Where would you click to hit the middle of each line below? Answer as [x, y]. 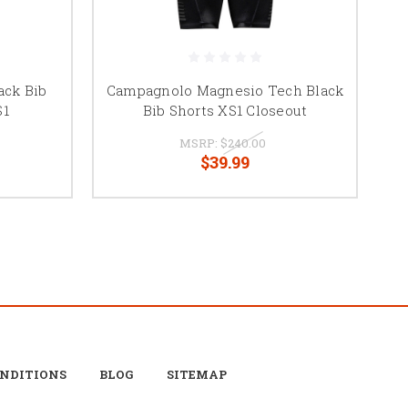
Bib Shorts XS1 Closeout [225, 110]
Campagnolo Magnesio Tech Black [225, 90]
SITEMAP [197, 374]
